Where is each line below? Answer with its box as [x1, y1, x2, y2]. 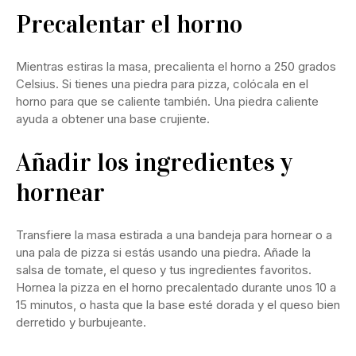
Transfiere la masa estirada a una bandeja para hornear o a [16, 226, 332, 242]
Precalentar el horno [16, 8, 242, 40]
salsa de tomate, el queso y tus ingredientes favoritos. [16, 261, 311, 277]
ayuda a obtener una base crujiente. [16, 110, 210, 126]
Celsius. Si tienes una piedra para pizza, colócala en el [16, 75, 308, 91]
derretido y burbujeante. [16, 314, 146, 330]
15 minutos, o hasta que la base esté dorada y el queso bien [16, 296, 340, 312]
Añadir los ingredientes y [16, 146, 292, 178]
